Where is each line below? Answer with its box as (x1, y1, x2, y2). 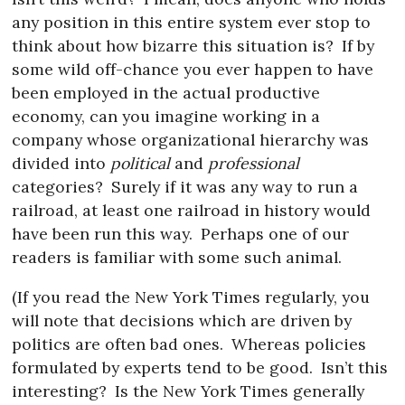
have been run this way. (12, 222, 193, 244)
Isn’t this (316, 356, 388, 378)
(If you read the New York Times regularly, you (12, 286, 371, 307)
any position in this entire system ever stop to (12, 11, 372, 33)
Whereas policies (226, 333, 366, 354)
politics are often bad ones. (12, 333, 224, 354)
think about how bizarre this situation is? (12, 34, 334, 56)
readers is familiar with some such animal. (12, 246, 343, 268)
